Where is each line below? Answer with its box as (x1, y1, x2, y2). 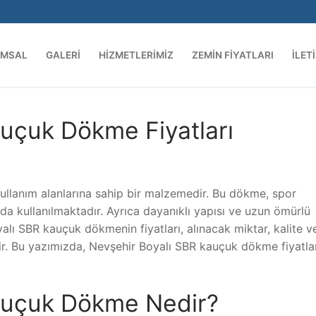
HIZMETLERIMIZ (99, 49, 174, 61)
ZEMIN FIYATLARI (192, 49, 274, 61)
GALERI (46, 49, 80, 61)
